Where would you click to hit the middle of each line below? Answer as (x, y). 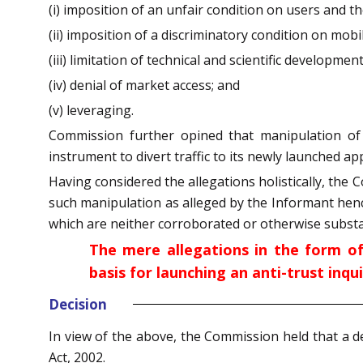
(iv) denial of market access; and (144, 85)
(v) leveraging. (91, 110)
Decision (78, 304)
